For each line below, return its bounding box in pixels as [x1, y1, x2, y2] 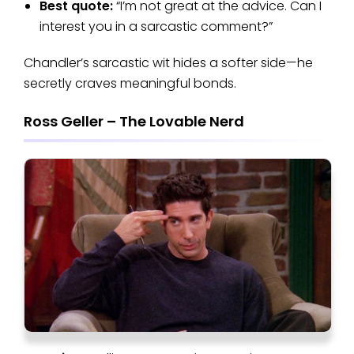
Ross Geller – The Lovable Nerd [24, 111, 244, 132]
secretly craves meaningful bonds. [24, 74, 236, 93]
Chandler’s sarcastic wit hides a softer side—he [24, 54, 313, 73]
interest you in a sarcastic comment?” [40, 17, 273, 36]
